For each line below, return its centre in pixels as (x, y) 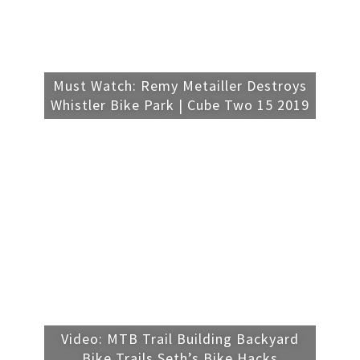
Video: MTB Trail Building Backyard (180, 339)
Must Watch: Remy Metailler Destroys (180, 86)
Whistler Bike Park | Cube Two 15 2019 (180, 105)
